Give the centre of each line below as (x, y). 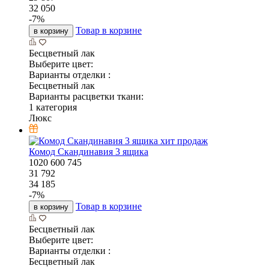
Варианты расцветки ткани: (86, 97)
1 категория (53, 107)
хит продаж (184, 141)
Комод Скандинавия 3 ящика (89, 152)
